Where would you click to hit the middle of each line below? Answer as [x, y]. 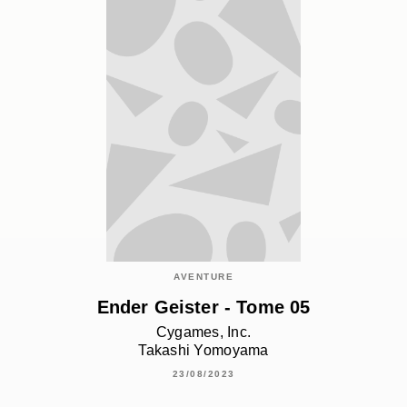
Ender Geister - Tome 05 [203, 308]
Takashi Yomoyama [203, 351]
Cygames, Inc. [203, 333]
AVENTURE [203, 276]
